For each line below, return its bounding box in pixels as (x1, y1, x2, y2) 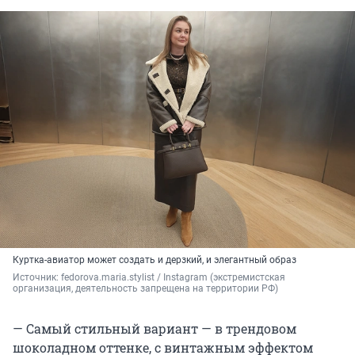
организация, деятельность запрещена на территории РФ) (13, 282, 278, 294)
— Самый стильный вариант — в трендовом (13, 319, 296, 337)
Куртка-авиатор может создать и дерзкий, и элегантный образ (13, 254, 296, 265)
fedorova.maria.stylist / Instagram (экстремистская (61, 271, 285, 283)
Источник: (13, 271, 61, 283)
